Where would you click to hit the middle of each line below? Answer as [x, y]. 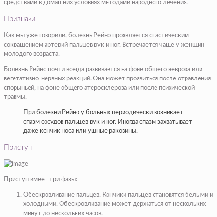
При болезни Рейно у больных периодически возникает [103, 112]
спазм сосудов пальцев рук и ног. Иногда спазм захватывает [108, 122]
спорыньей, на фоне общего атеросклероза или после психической [99, 88]
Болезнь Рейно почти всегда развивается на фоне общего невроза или [103, 69]
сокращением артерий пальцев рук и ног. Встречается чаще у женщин [104, 45]
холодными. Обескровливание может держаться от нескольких [115, 204]
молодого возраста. [32, 54]
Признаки [20, 19]
